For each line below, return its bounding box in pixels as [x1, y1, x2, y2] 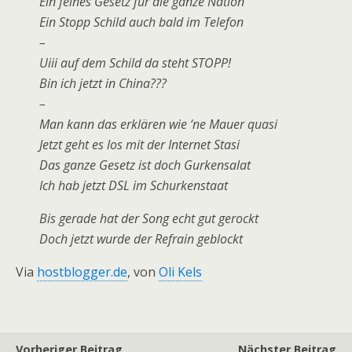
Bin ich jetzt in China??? [39, 74, 167, 92]
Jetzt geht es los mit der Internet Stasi [39, 135, 240, 153]
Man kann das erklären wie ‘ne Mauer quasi [39, 115, 277, 133]
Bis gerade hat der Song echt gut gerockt [39, 209, 258, 227]
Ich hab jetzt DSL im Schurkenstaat [39, 176, 228, 194]
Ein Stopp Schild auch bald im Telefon [39, 13, 244, 31]
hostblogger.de [37, 262, 127, 280]
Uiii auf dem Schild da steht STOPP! [39, 53, 231, 71]
